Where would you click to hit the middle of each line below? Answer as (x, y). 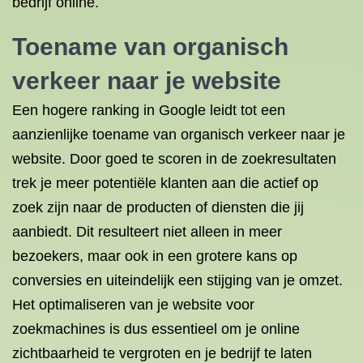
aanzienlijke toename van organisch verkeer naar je (179, 135)
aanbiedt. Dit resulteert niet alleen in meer (147, 232)
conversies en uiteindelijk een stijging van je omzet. (177, 280)
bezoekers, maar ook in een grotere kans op (155, 256)
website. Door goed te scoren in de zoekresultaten (174, 159)
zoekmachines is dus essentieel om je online (156, 329)
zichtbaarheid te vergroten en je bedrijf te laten (162, 353)
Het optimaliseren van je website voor (133, 305)
